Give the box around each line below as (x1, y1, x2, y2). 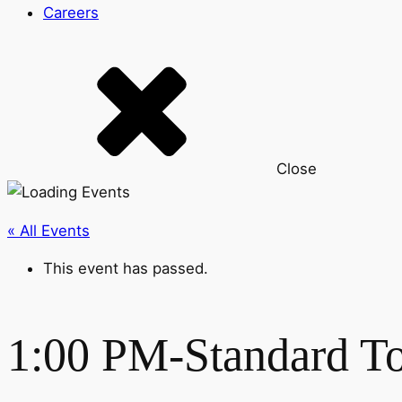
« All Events (7, 221, 90, 240)
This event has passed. (43, 259, 208, 278)
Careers (43, 3, 99, 22)
